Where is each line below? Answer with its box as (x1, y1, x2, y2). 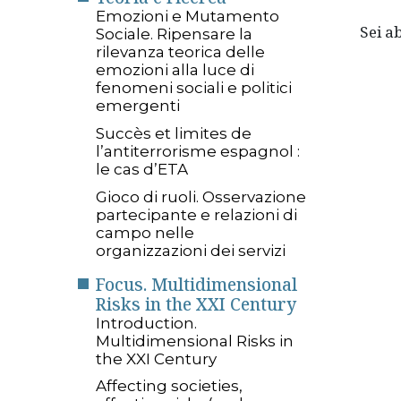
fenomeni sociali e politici (96, 79, 292, 98)
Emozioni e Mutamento (96, 7, 279, 26)
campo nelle (96, 223, 194, 242)
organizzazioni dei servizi (96, 241, 286, 260)
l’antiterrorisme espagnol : (96, 142, 300, 161)
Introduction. (96, 313, 197, 332)
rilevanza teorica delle (96, 43, 265, 62)
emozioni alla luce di (96, 61, 254, 80)
